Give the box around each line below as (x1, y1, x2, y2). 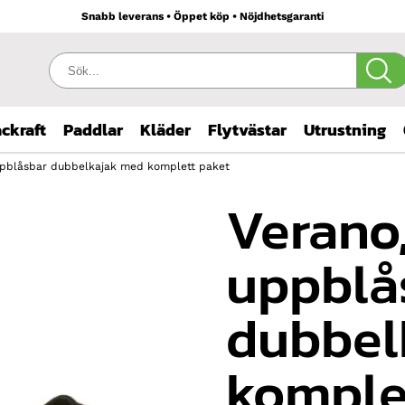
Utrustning (304, 118, 386, 142)
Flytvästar (208, 118, 287, 142)
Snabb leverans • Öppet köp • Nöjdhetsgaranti (81, 10, 324, 23)
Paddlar (63, 118, 123, 142)
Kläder (140, 118, 191, 142)
